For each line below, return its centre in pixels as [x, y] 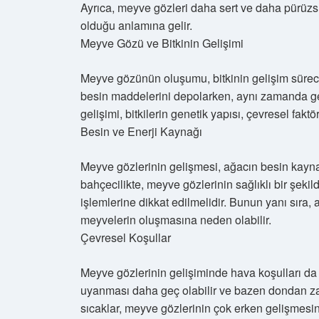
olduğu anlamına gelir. [136, 25]
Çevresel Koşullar [126, 237]
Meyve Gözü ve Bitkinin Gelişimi [162, 43]
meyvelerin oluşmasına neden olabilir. [176, 220]
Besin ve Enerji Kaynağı [141, 131]
